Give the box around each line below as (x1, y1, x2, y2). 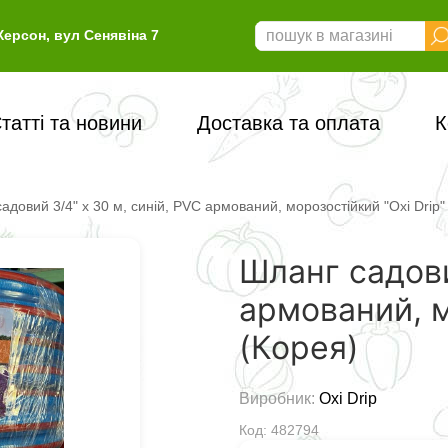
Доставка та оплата (196, 112, 380, 135)
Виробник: (239, 390, 319, 408)
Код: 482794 (239, 422, 319, 439)
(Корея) (239, 328, 359, 368)
